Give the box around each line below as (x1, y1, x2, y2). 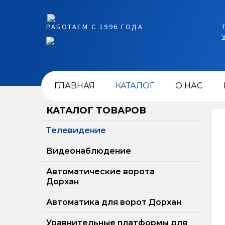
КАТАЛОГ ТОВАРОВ (46, 105, 146, 116)
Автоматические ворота (46, 167, 155, 176)
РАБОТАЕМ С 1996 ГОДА (46, 22, 144, 31)
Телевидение (46, 126, 106, 135)
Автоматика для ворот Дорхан (46, 197, 181, 207)
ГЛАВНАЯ (54, 81, 95, 90)
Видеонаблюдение (46, 146, 131, 156)
